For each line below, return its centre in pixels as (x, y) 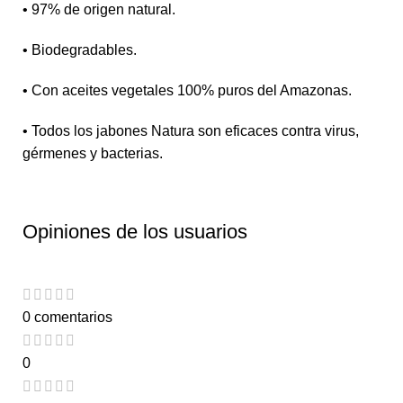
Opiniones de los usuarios (135, 232)
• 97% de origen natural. (99, 10)
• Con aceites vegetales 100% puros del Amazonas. (187, 91)
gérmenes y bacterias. (93, 154)
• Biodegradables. (80, 50)
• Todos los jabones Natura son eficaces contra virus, (191, 131)
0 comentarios (67, 317)
